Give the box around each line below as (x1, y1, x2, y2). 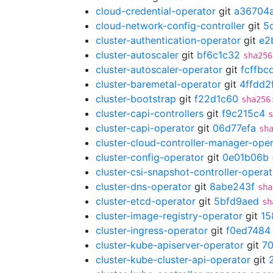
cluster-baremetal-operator (96, 78, 221, 90)
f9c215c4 (222, 107, 265, 119)
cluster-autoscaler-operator (96, 63, 222, 76)
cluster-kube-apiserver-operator (96, 239, 244, 251)
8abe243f (210, 180, 255, 193)
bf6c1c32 (197, 49, 240, 61)
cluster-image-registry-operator (96, 210, 243, 222)
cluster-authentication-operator (96, 34, 241, 46)
